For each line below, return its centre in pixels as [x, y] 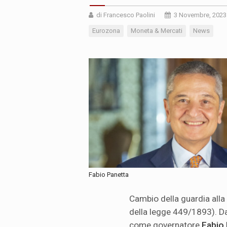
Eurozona [106, 31]
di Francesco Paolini [126, 15]
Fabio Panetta [109, 175]
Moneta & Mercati [157, 31]
